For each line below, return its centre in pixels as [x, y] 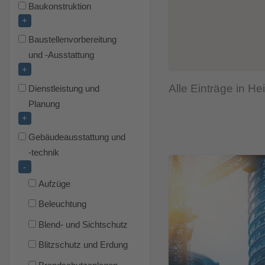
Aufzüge [55, 184]
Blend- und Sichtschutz [83, 224]
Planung [44, 104]
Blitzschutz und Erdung [83, 245]
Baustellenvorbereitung [73, 40]
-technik [44, 153]
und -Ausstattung [62, 55]
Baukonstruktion [60, 6]
